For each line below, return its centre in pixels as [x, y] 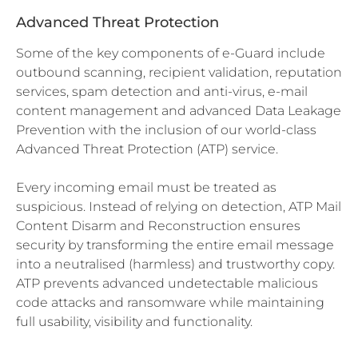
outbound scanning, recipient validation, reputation [179, 72]
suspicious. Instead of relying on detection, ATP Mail [179, 206]
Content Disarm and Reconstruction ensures [158, 225]
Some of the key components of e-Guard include [171, 53]
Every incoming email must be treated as [146, 187]
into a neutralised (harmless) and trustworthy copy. [175, 264]
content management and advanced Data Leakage [179, 110]
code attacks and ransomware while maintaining [170, 302]
